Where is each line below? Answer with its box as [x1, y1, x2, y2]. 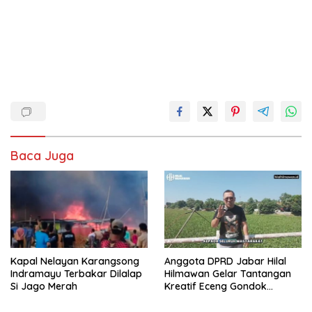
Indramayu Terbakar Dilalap [10, 267, 142, 280]
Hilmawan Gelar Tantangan [164, 267, 291, 280]
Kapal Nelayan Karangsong [10, 254, 139, 267]
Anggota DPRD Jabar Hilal [164, 254, 286, 267]
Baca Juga [10, 148, 74, 164]
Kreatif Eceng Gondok [164, 279, 267, 292]
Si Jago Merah [10, 279, 77, 292]
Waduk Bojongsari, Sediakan [164, 292, 299, 305]
